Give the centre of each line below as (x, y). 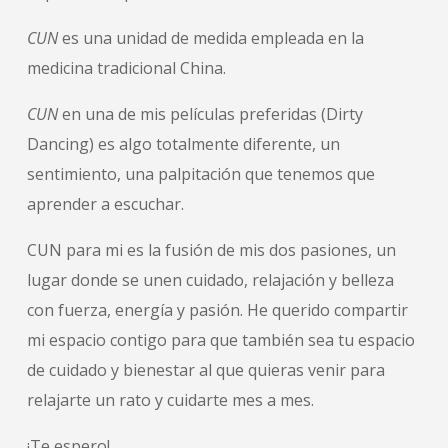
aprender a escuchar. (105, 204)
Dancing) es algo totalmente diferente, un (183, 144)
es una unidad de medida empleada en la (210, 38)
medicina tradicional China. (126, 68)
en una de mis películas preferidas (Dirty (212, 114)
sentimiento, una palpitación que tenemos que (200, 174)
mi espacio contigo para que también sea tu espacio (220, 340)
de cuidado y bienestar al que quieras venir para (205, 370)
